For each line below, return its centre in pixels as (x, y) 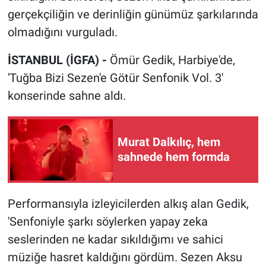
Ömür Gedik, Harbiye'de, (172, 60)
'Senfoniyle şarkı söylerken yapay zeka (107, 222)
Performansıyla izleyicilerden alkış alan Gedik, (128, 204)
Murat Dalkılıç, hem (169, 142)
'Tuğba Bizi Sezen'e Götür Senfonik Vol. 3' (115, 78)
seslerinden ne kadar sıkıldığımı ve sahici (115, 240)
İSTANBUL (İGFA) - (58, 60)
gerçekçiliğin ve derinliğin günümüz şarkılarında (133, 15)
